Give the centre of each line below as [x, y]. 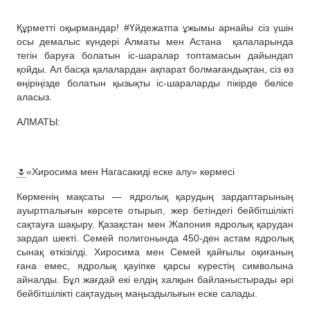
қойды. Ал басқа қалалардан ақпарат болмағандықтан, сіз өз [155, 70]
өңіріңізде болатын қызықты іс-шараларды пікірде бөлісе [155, 83]
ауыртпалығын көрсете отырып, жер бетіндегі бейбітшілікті [155, 211]
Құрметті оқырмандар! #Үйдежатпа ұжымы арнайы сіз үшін [155, 28]
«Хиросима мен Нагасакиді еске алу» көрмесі [130, 172]
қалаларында [263, 42]
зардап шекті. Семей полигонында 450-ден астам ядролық [155, 238]
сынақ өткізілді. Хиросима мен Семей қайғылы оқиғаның [155, 252]
